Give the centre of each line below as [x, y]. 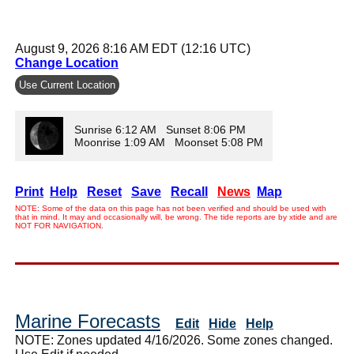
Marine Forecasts [88, 321]
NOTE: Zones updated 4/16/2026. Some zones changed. [174, 340]
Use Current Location [67, 85]
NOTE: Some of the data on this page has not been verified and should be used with [171, 208]
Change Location [67, 62]
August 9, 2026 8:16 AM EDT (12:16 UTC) [133, 48]
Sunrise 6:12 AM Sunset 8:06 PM [160, 129]
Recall [189, 191]
